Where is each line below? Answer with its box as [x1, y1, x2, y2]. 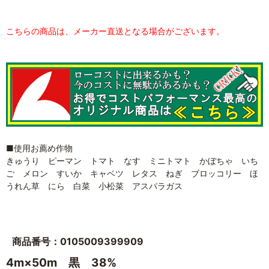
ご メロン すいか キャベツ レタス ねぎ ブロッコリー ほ [6, 168, 258, 178]
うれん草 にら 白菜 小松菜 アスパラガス [6, 180, 183, 191]
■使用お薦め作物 [6, 142, 73, 153]
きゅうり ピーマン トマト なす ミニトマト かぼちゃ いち [6, 155, 258, 166]
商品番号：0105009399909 [12, 235, 144, 247]
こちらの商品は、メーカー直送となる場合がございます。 [6, 25, 225, 36]
